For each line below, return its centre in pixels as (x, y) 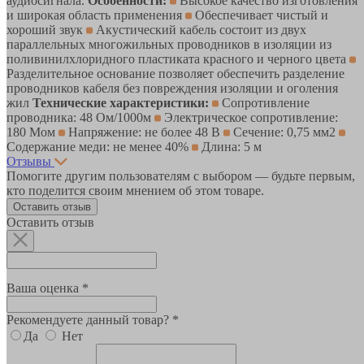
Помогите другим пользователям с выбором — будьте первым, (181, 175)
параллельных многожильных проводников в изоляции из (169, 44)
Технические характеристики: (121, 102)
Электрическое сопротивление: (249, 117)
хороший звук (46, 29)
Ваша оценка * (48, 288)
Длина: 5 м (230, 146)
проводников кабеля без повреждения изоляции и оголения (172, 88)
